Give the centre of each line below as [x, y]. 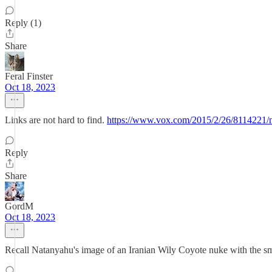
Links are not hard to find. [56, 120]
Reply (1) [23, 23]
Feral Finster [29, 76]
